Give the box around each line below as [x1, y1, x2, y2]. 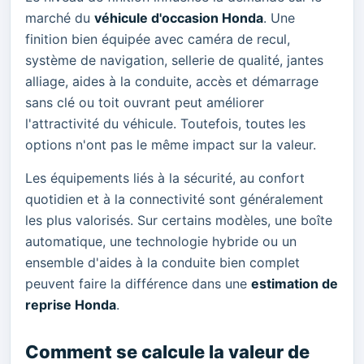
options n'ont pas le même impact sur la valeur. [25, 136, 316, 153]
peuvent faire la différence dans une [25, 275, 251, 292]
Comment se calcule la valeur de [25, 340, 310, 362]
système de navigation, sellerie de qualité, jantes [25, 51, 323, 68]
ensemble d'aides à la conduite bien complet [25, 253, 300, 271]
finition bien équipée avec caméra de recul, [25, 30, 290, 47]
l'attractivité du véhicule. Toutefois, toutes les [25, 115, 305, 132]
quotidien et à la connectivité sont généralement [25, 190, 323, 207]
